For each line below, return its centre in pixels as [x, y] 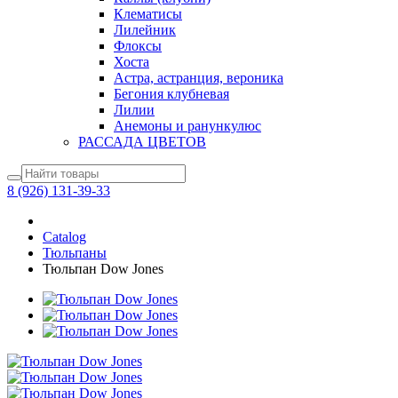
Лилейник [145, 30]
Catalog [64, 237]
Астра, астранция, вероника [199, 78]
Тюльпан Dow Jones [103, 269]
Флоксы [138, 46]
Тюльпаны [75, 253]
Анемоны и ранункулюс [187, 126]
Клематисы [148, 14]
